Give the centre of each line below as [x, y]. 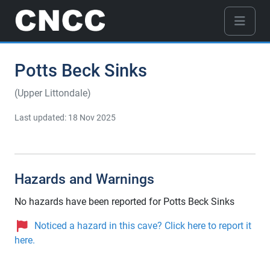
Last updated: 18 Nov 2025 [65, 118]
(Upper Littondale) [53, 93]
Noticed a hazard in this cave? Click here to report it [143, 226]
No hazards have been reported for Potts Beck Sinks [124, 202]
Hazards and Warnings [84, 179]
